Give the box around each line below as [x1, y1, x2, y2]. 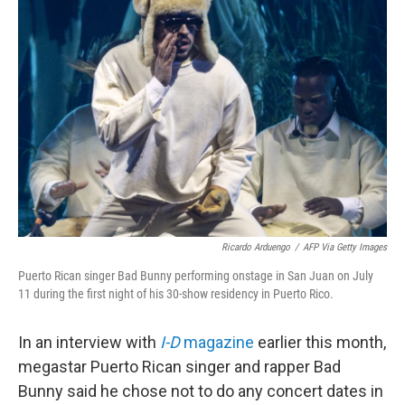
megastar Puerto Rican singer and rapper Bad [18, 357, 341, 376]
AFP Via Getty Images [303, 241, 387, 253]
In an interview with [18, 333, 160, 352]
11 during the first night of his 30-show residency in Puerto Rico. [18, 287, 334, 301]
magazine [184, 333, 254, 352]
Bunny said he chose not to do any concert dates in [18, 381, 383, 400]
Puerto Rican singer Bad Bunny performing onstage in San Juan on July [18, 268, 373, 283]
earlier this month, [254, 333, 386, 352]
